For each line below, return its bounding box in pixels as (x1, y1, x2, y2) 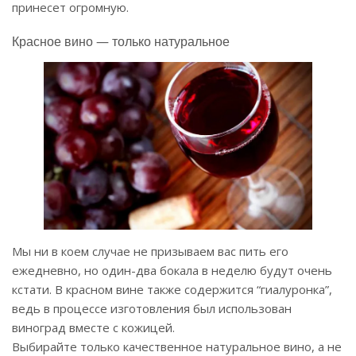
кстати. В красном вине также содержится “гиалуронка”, (12, 281, 332, 298)
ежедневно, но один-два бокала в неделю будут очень (12, 262, 332, 279)
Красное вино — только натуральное (12, 33, 230, 51)
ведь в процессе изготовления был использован (12, 300, 292, 317)
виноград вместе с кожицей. (12, 319, 175, 336)
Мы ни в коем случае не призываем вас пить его (12, 243, 288, 260)
